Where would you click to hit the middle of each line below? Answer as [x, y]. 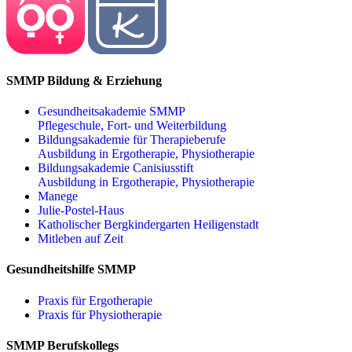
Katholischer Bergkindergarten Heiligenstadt [148, 225]
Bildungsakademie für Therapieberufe [132, 140]
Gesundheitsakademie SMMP [112, 112]
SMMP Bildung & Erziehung [84, 80]
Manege [58, 196]
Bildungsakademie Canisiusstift [115, 168]
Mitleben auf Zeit [81, 239]
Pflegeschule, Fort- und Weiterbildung [132, 126]
